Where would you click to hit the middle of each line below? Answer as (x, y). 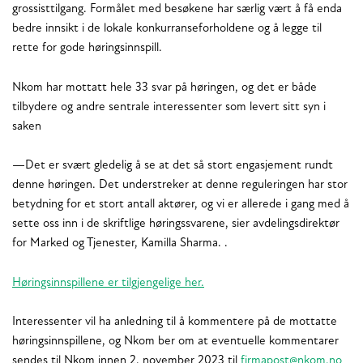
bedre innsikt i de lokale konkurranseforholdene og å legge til (167, 29)
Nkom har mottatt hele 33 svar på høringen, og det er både (164, 88)
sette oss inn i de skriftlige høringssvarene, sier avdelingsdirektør (176, 224)
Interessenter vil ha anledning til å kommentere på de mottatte (175, 322)
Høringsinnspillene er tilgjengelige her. (108, 283)
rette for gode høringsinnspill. (89, 49)
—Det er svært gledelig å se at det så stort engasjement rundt (173, 166)
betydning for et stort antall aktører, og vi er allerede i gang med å (181, 205)
